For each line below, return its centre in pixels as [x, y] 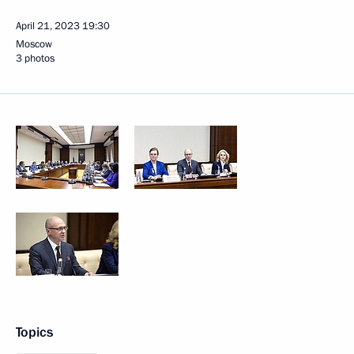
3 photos [35, 58]
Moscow [34, 44]
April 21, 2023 [48, 26]
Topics [34, 332]
